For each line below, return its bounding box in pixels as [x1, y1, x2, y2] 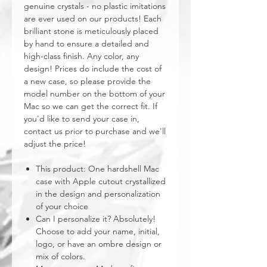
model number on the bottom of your [24, 88, 165, 99]
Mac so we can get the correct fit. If [24, 101, 157, 111]
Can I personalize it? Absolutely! [36, 213, 156, 224]
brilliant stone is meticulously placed [24, 26, 159, 36]
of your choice [36, 201, 88, 212]
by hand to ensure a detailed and [24, 38, 149, 49]
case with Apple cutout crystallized [36, 176, 166, 187]
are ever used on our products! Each [24, 13, 162, 24]
